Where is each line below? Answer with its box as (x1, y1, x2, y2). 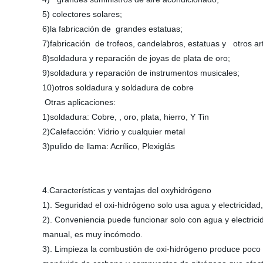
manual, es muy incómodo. (42, 230, 143, 239)
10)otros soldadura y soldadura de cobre (42, 83, 194, 92)
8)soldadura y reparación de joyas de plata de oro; (42, 53, 230, 63)
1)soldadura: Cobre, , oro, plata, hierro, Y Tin (42, 112, 209, 122)
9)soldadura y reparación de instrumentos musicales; (42, 68, 240, 77)
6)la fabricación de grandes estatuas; (42, 24, 183, 33)
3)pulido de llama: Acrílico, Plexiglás (42, 141, 175, 151)
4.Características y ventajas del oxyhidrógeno (42, 186, 211, 195)
